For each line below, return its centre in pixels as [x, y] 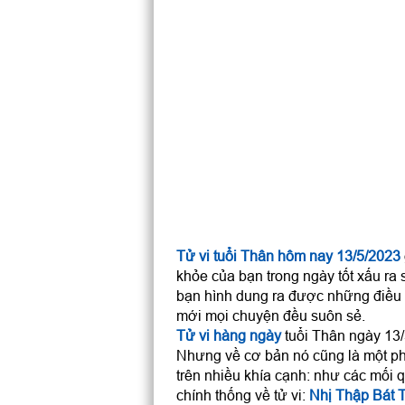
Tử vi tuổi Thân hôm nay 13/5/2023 [288, 256]
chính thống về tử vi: [242, 395]
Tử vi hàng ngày [228, 335]
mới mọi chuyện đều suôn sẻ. [270, 316]
